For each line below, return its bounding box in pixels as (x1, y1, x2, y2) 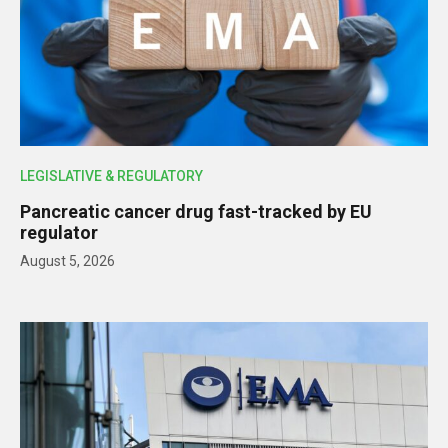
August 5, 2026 (20, 252, 115, 269)
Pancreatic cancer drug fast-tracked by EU (20, 200, 372, 222)
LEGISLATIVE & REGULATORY (20, 167, 203, 184)
